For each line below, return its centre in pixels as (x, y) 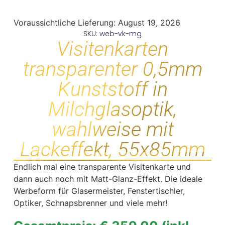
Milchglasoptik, (113, 109)
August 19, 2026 (149, 23)
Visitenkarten (113, 49)
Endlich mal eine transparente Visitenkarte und (102, 167)
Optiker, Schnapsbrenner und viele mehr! (90, 203)
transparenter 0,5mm (113, 69)
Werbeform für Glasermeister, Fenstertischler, (99, 191)
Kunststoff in (113, 89)
